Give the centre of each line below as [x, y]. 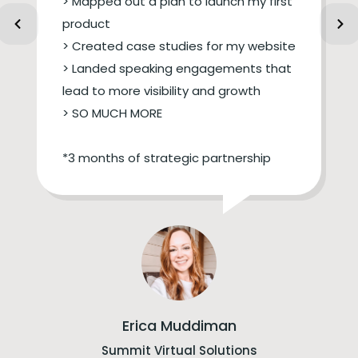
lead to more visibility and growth [162, 90]
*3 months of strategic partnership [167, 157]
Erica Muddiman [179, 325]
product [87, 23]
